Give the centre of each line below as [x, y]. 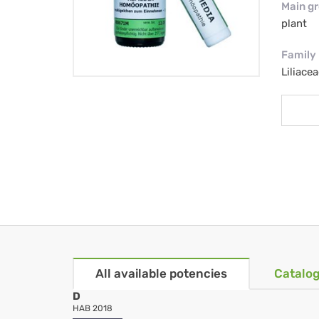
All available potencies [161, 274]
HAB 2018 [93, 309]
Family [298, 55]
